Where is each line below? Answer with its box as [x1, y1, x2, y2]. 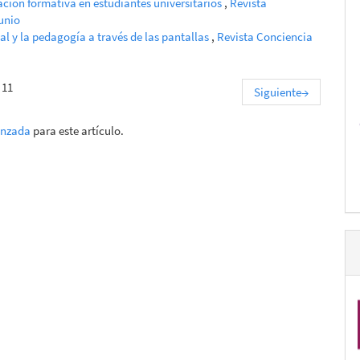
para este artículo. [31, 122, 124, 138]
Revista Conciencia [217, 28, 313, 44]
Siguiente [254, 84, 301, 100]
